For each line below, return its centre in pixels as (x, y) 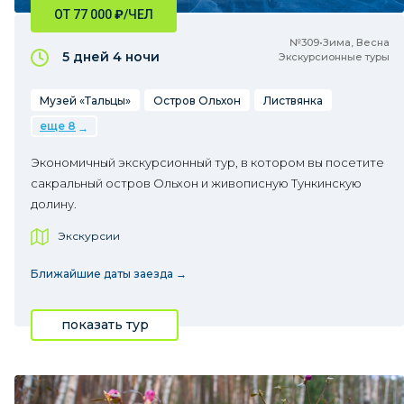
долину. (54, 204)
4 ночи (136, 57)
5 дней (87, 57)
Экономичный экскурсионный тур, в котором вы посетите (207, 162)
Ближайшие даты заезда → (109, 274)
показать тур (105, 325)
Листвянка (293, 101)
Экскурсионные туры (334, 57)
